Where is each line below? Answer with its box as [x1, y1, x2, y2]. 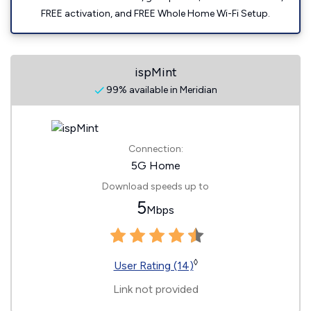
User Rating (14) [113, 259, 194, 273]
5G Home [131, 159, 180, 173]
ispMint [134, 65, 177, 81]
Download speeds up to [102, 180, 209, 193]
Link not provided [112, 283, 199, 296]
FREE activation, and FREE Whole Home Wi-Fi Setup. [41, 8, 270, 20]
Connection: [128, 143, 183, 155]
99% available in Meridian [103, 84, 217, 96]
